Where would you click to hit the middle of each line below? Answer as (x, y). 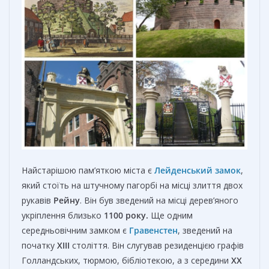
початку (39, 246)
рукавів (38, 201)
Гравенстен (153, 231)
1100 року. (126, 216)
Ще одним (171, 216)
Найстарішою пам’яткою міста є (88, 171)
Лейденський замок (198, 171)
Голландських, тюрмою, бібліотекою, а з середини (126, 261)
